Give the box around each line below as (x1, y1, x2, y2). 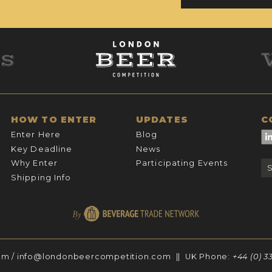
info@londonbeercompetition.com (16, 251, 171, 261)
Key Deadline (10, 144, 73, 154)
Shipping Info (10, 172, 72, 182)
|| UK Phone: (171, 251, 233, 261)
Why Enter (10, 158, 58, 168)
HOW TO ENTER (10, 114, 97, 126)
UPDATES (135, 114, 188, 126)
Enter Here (10, 130, 61, 140)
